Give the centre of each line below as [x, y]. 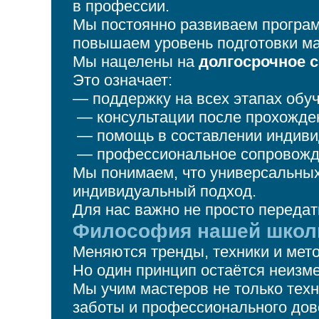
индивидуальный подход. [164, 191]
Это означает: [122, 80]
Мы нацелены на [136, 62]
